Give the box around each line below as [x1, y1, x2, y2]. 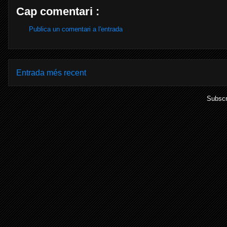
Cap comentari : [16, 5, 99, 18]
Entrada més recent [16, 68, 86, 77]
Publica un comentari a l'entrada [29, 25, 123, 33]
